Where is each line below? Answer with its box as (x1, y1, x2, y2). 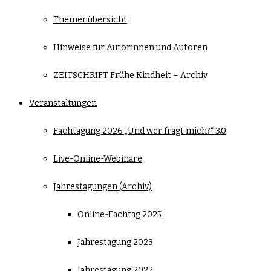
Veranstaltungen (29, 98, 97, 108)
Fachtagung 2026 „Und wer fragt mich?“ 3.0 (53, 126, 226, 136)
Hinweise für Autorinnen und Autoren (53, 42, 207, 53)
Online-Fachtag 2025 (77, 209, 162, 220)
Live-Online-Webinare (53, 154, 142, 164)
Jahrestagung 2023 (77, 237, 153, 247)
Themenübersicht (53, 15, 127, 25)
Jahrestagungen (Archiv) (53, 181, 152, 192)
